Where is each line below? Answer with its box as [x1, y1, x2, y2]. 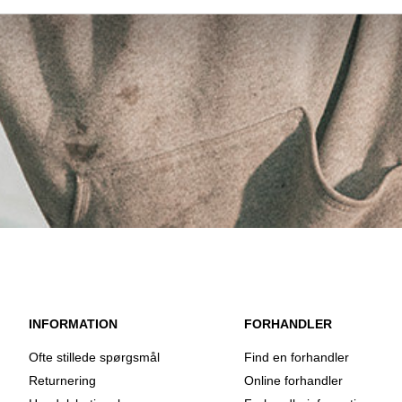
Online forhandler [244, 373, 343, 389]
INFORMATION [29, 317, 118, 332]
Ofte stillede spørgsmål [29, 350, 160, 365]
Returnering [29, 373, 96, 389]
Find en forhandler [244, 350, 349, 365]
